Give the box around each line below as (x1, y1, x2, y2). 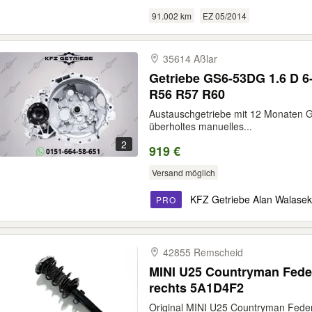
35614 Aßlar (163, 52, 217, 65)
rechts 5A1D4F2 (149, 279, 244, 297)
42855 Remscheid (163, 245, 243, 259)
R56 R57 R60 (149, 85, 225, 103)
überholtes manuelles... (149, 119, 252, 133)
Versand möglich (151, 166, 215, 178)
